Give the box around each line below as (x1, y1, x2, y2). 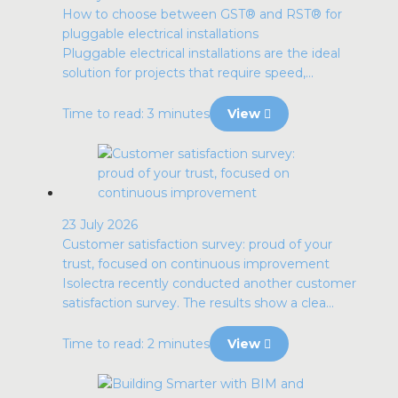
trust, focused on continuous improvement (62, 256, 330, 272)
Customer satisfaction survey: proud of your (62, 236, 332, 252)
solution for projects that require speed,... (62, 65, 314, 81)
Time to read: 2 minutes (62, 336, 210, 352)
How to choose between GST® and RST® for (62, 6, 342, 22)
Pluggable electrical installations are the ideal (62, 45, 340, 61)
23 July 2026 (62, 217, 138, 233)
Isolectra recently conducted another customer (62, 275, 356, 291)
